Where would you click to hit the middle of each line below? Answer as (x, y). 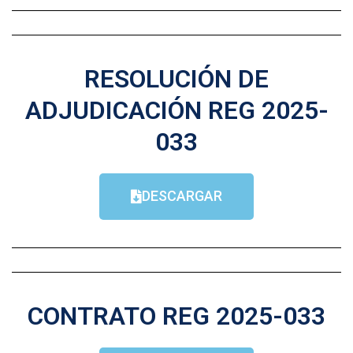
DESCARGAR (182, 195)
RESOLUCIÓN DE (176, 78)
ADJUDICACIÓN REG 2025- (176, 110)
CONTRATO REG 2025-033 (176, 316)
